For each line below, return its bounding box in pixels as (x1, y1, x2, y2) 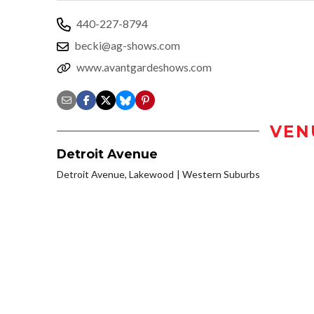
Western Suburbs (182, 168, 260, 180)
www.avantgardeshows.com (76, 60, 212, 74)
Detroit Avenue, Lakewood (57, 168, 174, 180)
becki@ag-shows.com (74, 38, 180, 52)
